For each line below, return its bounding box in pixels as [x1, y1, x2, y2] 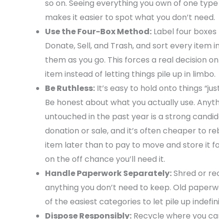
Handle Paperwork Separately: [45, 168, 172, 179]
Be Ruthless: [45, 83, 95, 94]
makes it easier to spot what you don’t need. [45, 12, 215, 23]
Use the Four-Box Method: [45, 26, 152, 38]
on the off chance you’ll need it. [45, 153, 165, 165]
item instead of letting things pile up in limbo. [45, 68, 216, 80]
